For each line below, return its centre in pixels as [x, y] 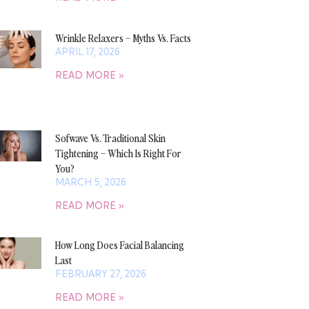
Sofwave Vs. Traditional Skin [110, 137]
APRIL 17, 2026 [87, 51]
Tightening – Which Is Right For [118, 152]
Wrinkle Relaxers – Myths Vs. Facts [123, 37]
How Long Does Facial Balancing [119, 244]
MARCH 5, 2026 [90, 182]
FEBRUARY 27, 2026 [100, 273]
